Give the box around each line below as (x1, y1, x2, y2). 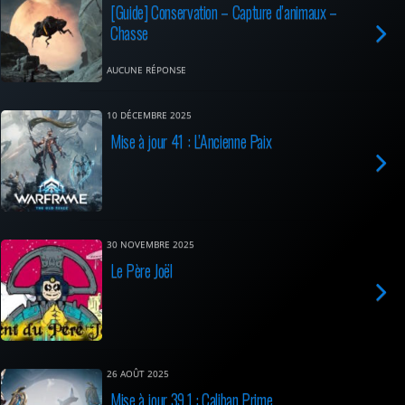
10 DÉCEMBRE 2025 (107, 109, 192, 121)
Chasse (110, 20, 148, 44)
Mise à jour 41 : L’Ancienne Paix (110, 128, 272, 153)
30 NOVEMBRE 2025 (107, 239, 194, 250)
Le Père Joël (110, 258, 173, 282)
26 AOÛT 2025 (107, 368, 169, 380)
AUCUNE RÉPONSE (107, 64, 186, 76)
